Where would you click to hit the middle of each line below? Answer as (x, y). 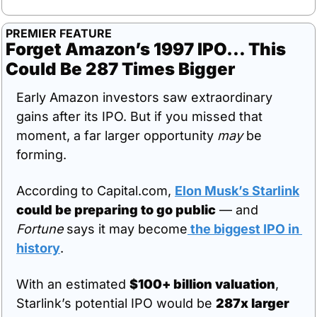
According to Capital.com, (96, 190)
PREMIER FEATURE (59, 33)
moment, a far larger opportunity (117, 135)
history (38, 248)
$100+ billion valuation (202, 284)
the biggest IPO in (243, 229)
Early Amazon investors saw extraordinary (144, 97)
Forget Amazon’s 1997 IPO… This (146, 49)
